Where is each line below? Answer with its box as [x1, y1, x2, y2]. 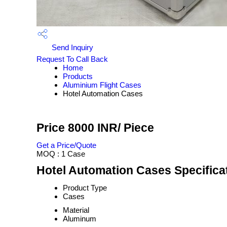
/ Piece [118, 122, 154, 134]
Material [63, 206, 89, 214]
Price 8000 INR [36, 122, 118, 134]
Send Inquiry [50, 43, 93, 52]
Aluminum [63, 214, 96, 223]
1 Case [61, 149, 85, 158]
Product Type [63, 183, 107, 192]
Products [63, 72, 93, 81]
